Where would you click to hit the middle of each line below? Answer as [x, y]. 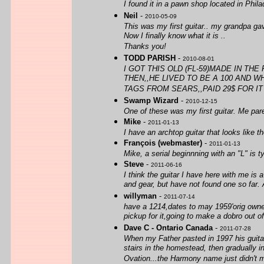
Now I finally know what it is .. [175, 36]
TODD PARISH [150, 58]
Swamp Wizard [151, 100]
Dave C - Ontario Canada [168, 228]
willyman [140, 196]
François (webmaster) [163, 143]
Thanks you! [145, 47]
